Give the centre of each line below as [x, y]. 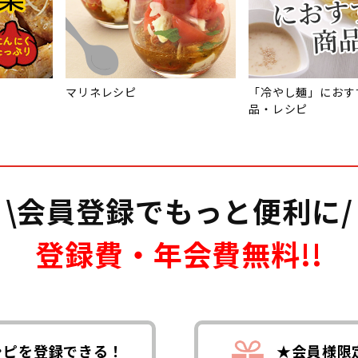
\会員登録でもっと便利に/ [179, 210]
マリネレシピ [101, 92]
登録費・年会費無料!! [179, 253]
